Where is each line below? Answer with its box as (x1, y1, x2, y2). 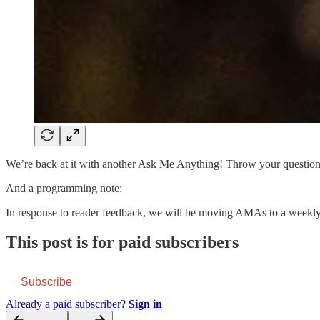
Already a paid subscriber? (6, 298, 129, 311)
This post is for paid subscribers (6, 233, 239, 252)
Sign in (129, 298, 162, 311)
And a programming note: (6, 181, 122, 194)
